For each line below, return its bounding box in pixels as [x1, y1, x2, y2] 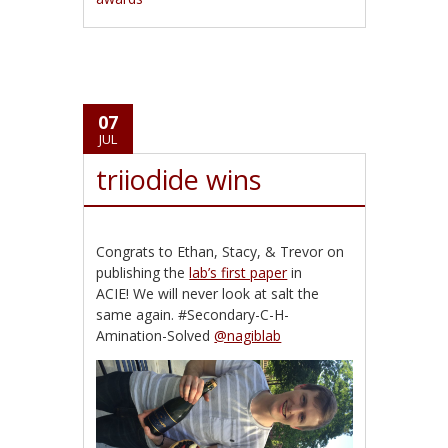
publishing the [96, 263, 190, 283]
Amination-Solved [96, 326, 215, 346]
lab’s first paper [189, 263, 288, 283]
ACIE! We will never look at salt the [96, 284, 320, 304]
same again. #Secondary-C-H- [96, 305, 290, 325]
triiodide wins [96, 161, 262, 199]
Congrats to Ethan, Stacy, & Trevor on [96, 242, 345, 262]
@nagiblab [214, 326, 282, 346]
